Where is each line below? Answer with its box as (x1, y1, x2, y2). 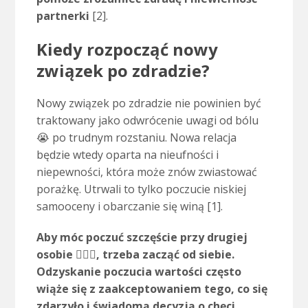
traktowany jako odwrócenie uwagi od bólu (36, 113, 258, 129)
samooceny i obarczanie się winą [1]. (36, 199, 223, 214)
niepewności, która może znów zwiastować (36, 164, 257, 180)
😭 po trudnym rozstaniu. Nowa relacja (36, 130, 236, 146)
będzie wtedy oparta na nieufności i (36, 147, 219, 163)
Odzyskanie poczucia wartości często (36, 264, 241, 280)
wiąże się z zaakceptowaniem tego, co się (36, 281, 267, 297)
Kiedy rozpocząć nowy (36, 38, 218, 61)
